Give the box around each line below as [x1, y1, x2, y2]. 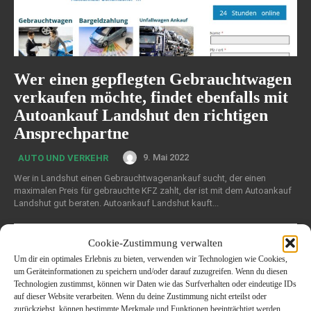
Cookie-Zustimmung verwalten [88, 237, 223, 249]
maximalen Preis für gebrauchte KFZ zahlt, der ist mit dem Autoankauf [14, 185, 292, 196]
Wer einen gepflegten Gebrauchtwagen [14, 69, 292, 88]
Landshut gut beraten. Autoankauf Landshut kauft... [103, 197, 219, 208]
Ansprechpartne [14, 124, 129, 142]
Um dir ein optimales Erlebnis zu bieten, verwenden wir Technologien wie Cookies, [14, 253, 287, 264]
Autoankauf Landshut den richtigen [14, 106, 268, 124]
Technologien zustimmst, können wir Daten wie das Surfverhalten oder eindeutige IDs [14, 278, 296, 289]
